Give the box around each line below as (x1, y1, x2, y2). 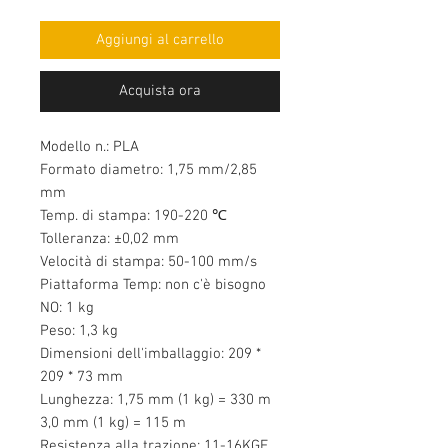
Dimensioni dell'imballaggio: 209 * (40, 345, 261, 364)
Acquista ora (119, 82, 201, 101)
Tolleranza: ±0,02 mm (40, 230, 179, 249)
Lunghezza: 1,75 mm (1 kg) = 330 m (40, 391, 271, 410)
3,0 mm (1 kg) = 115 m (40, 414, 186, 433)
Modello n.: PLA (40, 138, 139, 157)
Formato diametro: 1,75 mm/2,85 (40, 161, 257, 180)
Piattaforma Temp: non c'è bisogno (40, 276, 266, 295)
